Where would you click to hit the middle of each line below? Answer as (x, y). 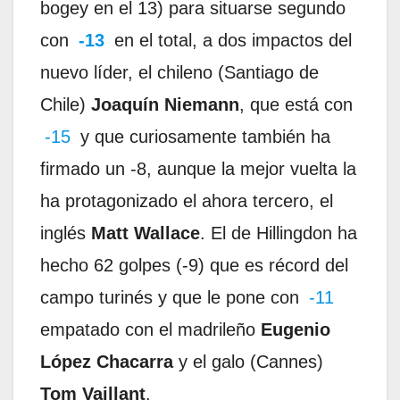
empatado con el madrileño (150, 329)
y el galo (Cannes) (248, 361)
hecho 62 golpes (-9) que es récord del (194, 265)
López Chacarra (107, 361)
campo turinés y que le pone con (172, 297)
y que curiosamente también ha (203, 136)
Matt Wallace (146, 233)
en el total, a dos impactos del (230, 40)
